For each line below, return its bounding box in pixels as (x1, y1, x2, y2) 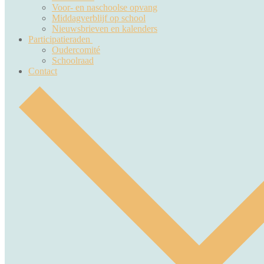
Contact (28, 66, 57, 76)
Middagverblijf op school (52, 13, 146, 23)
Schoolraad (52, 55, 94, 65)
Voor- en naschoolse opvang (52, 2, 157, 12)
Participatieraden (28, 34, 90, 44)
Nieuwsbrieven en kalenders (52, 24, 157, 34)
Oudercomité (52, 45, 100, 55)
